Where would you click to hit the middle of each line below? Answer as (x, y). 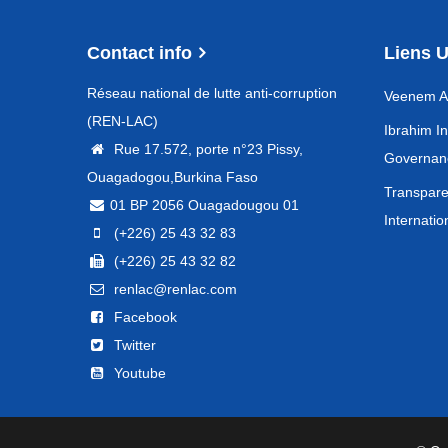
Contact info (139, 53)
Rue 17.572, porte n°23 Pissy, (206, 149)
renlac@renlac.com (173, 289)
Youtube (138, 373)
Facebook (143, 317)
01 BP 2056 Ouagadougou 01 (204, 205)
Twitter (133, 345)
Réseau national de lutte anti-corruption (212, 93)
